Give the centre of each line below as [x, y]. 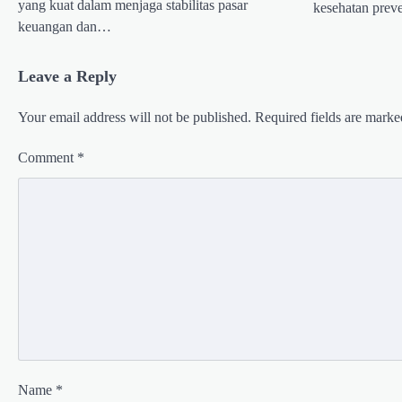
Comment [48, 157]
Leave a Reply [67, 76]
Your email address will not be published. [135, 117]
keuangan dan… [65, 26]
